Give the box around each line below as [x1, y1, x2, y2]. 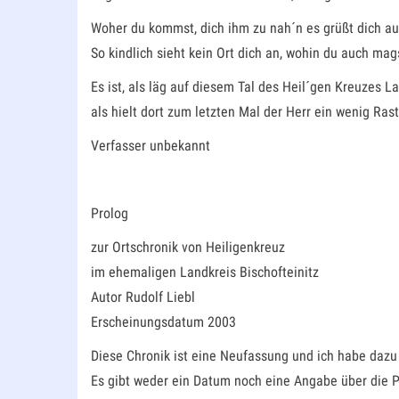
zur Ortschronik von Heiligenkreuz [91, 239, 285, 256]
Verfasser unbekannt [91, 137, 210, 155]
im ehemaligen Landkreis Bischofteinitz [91, 264, 319, 281]
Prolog [91, 205, 128, 223]
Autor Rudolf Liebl [91, 289, 195, 306]
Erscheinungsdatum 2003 [91, 313, 236, 331]
